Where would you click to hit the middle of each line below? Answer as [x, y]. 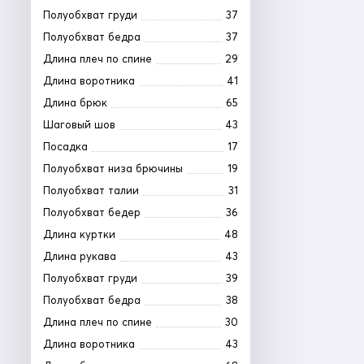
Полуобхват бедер [92, 212]
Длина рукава [80, 256]
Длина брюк [75, 103]
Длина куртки [79, 234]
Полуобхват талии [91, 191]
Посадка [65, 147]
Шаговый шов [79, 125]
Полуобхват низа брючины [113, 169]
